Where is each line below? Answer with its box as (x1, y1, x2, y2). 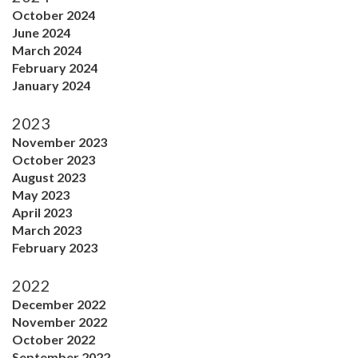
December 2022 (12, 296, 105, 312)
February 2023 (12, 239, 97, 255)
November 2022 (12, 313, 107, 329)
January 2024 (12, 77, 90, 93)
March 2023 (12, 221, 82, 237)
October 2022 (12, 331, 95, 347)
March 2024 (12, 42, 82, 58)
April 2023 (12, 204, 72, 220)
